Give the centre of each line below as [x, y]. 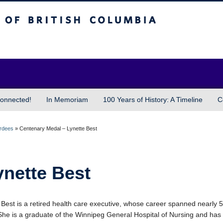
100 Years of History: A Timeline [153, 100]
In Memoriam [67, 100]
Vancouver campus [88, 43]
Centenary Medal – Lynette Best [58, 128]
